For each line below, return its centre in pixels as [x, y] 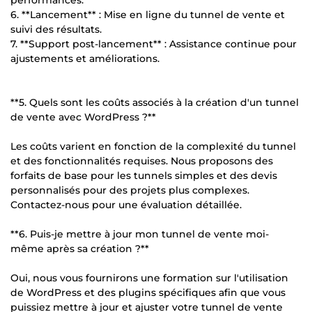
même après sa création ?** [80, 248]
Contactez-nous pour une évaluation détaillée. [126, 204]
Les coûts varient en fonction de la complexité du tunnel [153, 146]
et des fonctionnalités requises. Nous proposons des [142, 161]
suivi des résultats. [56, 29]
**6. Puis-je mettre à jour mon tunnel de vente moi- [140, 234]
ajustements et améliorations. [85, 58]
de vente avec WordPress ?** [83, 117]
